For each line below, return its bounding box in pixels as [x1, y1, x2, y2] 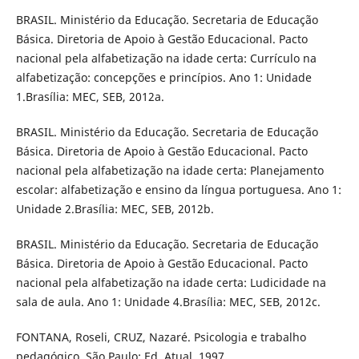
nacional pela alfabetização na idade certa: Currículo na [15, 50, 317, 67]
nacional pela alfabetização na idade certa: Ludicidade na [15, 275, 326, 291]
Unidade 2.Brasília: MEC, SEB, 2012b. [15, 201, 214, 217]
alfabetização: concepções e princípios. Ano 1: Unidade [15, 70, 312, 86]
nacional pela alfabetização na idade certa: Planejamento [15, 163, 324, 179]
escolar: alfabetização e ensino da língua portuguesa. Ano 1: [15, 182, 341, 198]
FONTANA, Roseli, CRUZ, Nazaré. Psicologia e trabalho [15, 329, 306, 345]
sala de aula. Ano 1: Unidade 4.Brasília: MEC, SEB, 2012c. [15, 294, 321, 310]
